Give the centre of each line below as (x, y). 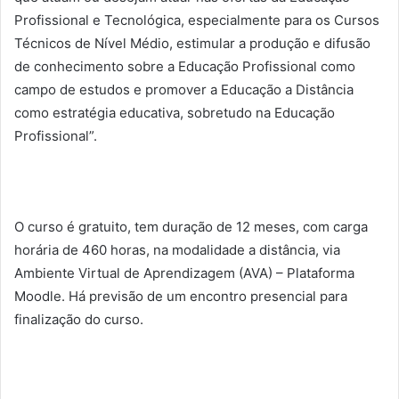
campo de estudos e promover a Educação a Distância (184, 89)
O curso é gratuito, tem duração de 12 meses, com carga (191, 226)
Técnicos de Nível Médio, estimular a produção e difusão (192, 43)
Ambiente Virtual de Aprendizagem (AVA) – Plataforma (184, 273)
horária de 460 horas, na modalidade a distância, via (177, 249)
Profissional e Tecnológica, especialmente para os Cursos (197, 20)
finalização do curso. (79, 319)
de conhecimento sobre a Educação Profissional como (185, 66)
